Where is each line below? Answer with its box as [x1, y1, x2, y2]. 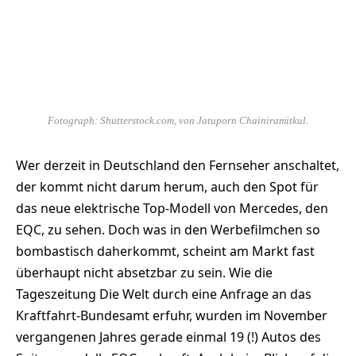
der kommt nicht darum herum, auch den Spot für [16, 177, 319, 195]
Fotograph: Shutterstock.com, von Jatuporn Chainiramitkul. [48, 114, 308, 126]
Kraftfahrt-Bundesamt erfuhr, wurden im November [16, 306, 327, 324]
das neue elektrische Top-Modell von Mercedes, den [16, 199, 328, 217]
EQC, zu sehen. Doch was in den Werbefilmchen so [16, 220, 320, 238]
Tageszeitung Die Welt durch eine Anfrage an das [16, 284, 311, 303]
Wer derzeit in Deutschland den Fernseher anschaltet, [16, 156, 339, 174]
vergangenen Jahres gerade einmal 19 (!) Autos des [16, 327, 321, 346]
